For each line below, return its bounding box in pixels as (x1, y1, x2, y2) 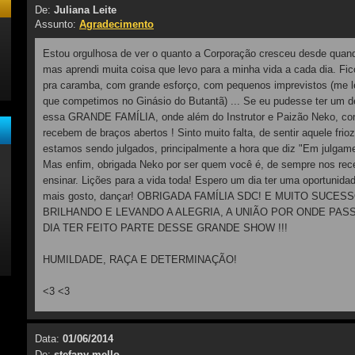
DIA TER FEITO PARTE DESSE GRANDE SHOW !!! (43, 222, 288, 234)
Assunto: (35, 18, 79, 30)
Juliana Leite (54, 4, 116, 16)
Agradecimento (79, 18, 154, 30)
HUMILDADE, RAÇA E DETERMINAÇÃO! (43, 254, 237, 265)
